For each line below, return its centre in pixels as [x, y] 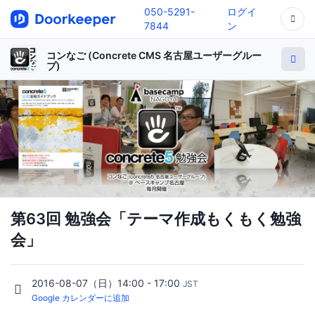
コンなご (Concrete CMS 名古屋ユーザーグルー [154, 55]
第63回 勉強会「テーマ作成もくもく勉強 [156, 218]
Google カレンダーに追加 [81, 297]
